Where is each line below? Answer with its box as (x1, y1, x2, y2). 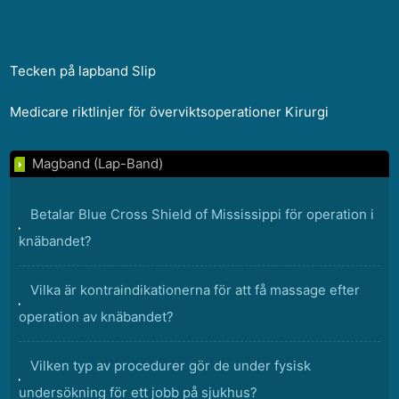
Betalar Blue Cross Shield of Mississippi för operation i (30, 206, 375, 223)
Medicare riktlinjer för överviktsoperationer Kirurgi (10, 103, 330, 120)
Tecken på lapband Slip (10, 62, 157, 79)
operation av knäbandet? (19, 308, 175, 325)
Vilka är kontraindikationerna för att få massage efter (30, 281, 361, 298)
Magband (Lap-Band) (32, 155, 164, 172)
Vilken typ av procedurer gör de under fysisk (30, 357, 312, 374)
